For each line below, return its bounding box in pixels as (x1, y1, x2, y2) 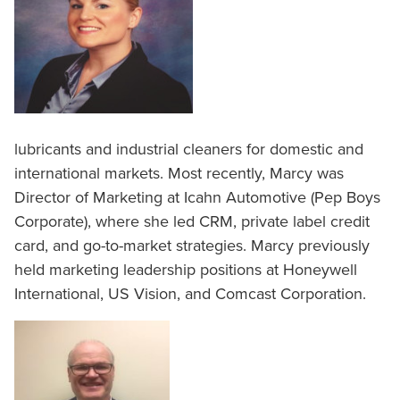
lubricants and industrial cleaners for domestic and (14, 139, 363, 159)
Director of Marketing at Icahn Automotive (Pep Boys (14, 187, 380, 207)
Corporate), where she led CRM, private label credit (14, 212, 370, 231)
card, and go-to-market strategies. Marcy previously (14, 236, 370, 255)
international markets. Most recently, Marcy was (14, 163, 344, 183)
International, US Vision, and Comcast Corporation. (14, 284, 366, 304)
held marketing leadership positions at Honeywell (14, 260, 357, 279)
